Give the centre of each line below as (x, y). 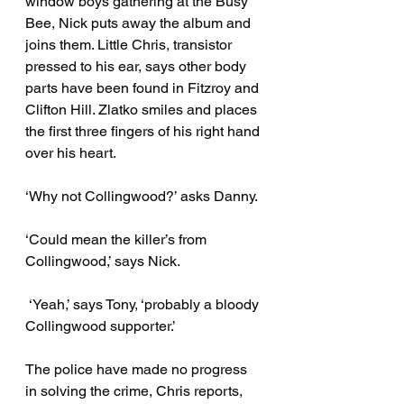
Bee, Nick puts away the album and (140, 23)
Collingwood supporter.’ (102, 326)
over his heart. (72, 153)
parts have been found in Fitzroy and (144, 88)
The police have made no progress (138, 370)
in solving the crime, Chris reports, (136, 391)
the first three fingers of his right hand (144, 132)
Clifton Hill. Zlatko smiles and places (143, 110)
